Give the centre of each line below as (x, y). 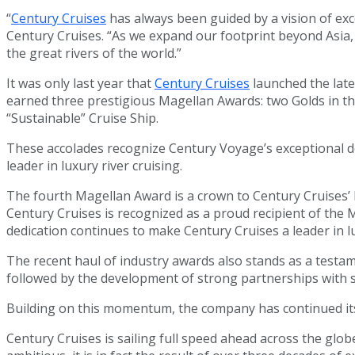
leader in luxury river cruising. (94, 166)
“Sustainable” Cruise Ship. (82, 118)
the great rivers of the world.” (94, 53)
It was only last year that (80, 84)
